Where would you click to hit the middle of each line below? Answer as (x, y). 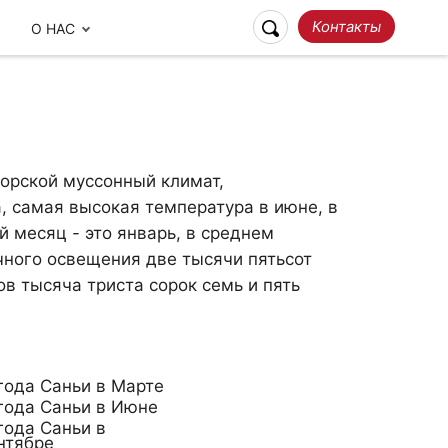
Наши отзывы (107, 344)
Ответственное (328, 322)
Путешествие (328, 344)
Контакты (346, 26)
